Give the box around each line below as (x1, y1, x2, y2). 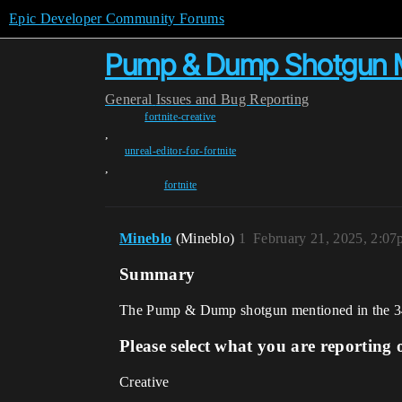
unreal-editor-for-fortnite (124, 144, 237, 157)
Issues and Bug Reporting (155, 92, 310, 107)
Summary (119, 265, 196, 284)
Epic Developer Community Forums (9, 11, 224, 26)
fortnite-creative (144, 110, 216, 123)
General (105, 92, 153, 107)
